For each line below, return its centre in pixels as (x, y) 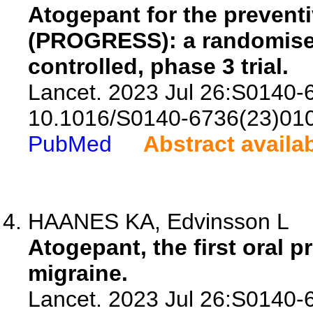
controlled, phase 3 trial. (158, 66)
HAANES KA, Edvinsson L (159, 221)
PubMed (70, 144)
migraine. (78, 273)
